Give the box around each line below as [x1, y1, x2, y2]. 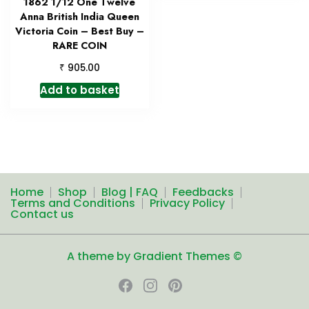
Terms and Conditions [10, 195, 135, 212]
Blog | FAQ [101, 184, 158, 201]
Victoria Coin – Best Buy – [14, 23, 144, 38]
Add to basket [39, 83, 119, 98]
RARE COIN [52, 38, 107, 52]
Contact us [10, 206, 74, 223]
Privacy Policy [150, 195, 225, 212]
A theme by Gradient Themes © [67, 248, 242, 265]
